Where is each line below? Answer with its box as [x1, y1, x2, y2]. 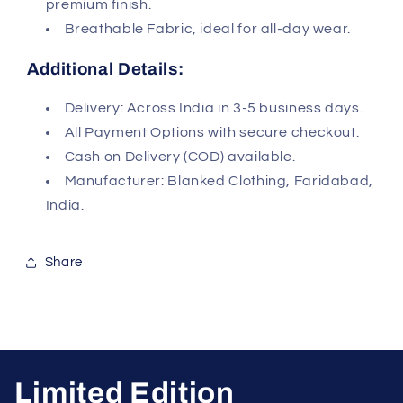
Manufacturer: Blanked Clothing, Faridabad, [64, 174, 373, 189]
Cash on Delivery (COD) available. [64, 149, 296, 165]
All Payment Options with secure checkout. [64, 125, 360, 140]
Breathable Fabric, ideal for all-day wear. [64, 21, 351, 36]
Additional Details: [26, 59, 184, 78]
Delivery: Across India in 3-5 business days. [64, 101, 363, 116]
